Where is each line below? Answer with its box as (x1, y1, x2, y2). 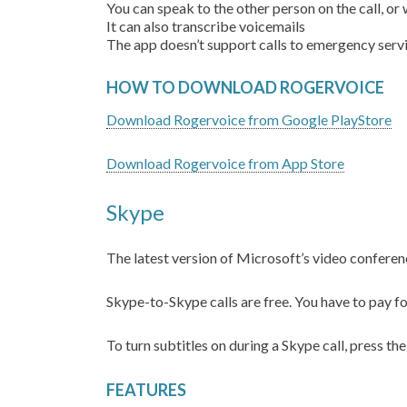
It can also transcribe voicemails (106, 17, 308, 35)
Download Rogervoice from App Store (106, 154, 344, 172)
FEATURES (106, 380, 189, 400)
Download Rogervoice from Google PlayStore (106, 111, 392, 128)
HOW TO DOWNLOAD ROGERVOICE (106, 77, 387, 97)
